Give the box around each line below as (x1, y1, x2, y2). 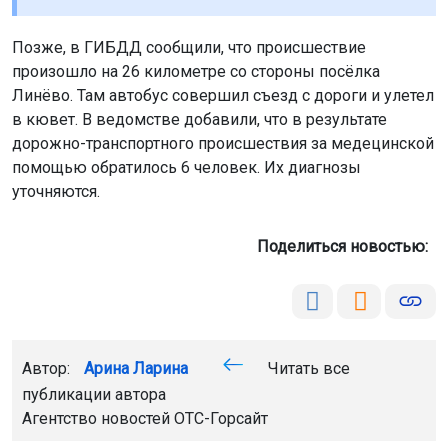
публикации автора (22, 384, 166, 404)
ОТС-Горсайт (174, 408, 268, 428)
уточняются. (12, 181, 100, 201)
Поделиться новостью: (257, 236, 436, 256)
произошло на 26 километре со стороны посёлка (12, 61, 380, 81)
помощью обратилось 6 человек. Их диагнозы (12, 157, 361, 177)
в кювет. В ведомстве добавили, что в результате (12, 109, 387, 129)
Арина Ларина (84, 358, 188, 378)
